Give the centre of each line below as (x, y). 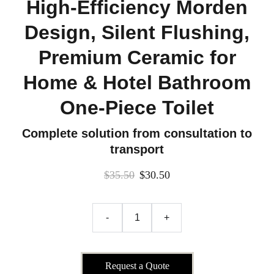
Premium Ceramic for (137, 57)
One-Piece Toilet (137, 108)
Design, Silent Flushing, (137, 32)
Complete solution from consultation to (137, 133)
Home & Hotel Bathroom (137, 83)
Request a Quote (137, 266)
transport (137, 149)
